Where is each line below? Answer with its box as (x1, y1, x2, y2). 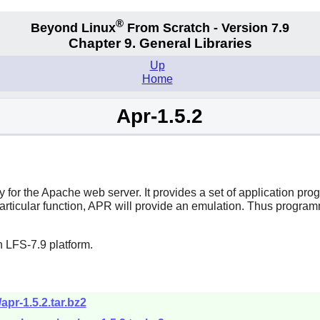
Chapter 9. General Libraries (68, 36, 252, 51)
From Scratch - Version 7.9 (124, 20, 289, 35)
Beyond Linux (31, 20, 116, 35)
